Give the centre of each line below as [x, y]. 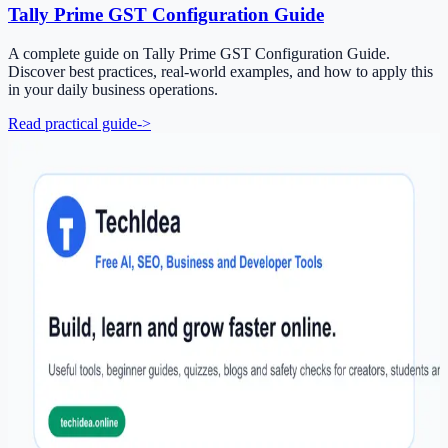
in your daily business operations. [113, 89]
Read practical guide [72, 123]
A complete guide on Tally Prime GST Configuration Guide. [199, 53]
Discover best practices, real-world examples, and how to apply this [220, 71]
